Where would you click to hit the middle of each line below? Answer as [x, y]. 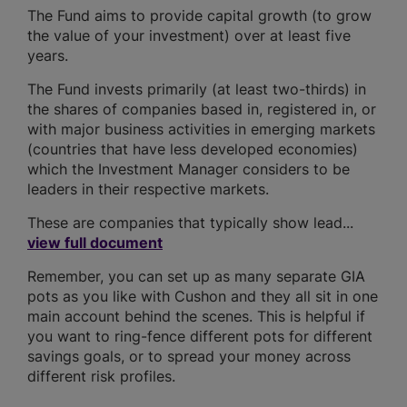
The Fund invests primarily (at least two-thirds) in [197, 89]
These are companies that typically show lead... [190, 223]
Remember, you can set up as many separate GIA [196, 276]
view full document [95, 243]
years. [48, 55]
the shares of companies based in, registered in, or [202, 109]
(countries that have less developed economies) [193, 149]
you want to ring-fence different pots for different [200, 336]
